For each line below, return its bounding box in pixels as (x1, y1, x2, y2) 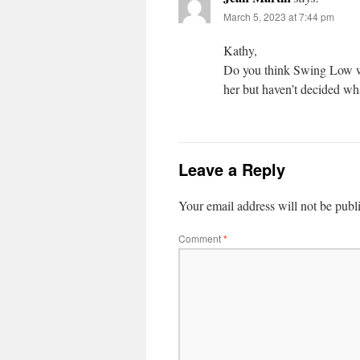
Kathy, (223, 42, 257, 59)
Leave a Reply (178, 157, 285, 181)
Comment (178, 231, 223, 245)
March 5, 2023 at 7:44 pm (223, 10, 334, 23)
